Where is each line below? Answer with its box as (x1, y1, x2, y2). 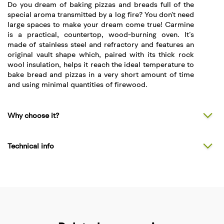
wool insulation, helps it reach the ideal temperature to (7, 61, 194, 69)
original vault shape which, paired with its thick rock (7, 51, 194, 59)
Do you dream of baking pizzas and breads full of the (7, 1, 194, 9)
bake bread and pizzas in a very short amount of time (7, 71, 194, 79)
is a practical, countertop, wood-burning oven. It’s (7, 31, 194, 39)
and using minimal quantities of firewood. (7, 81, 147, 89)
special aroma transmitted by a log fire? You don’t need (7, 11, 194, 19)
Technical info (7, 143, 54, 150)
